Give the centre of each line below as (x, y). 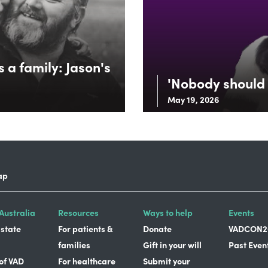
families (74, 244)
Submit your (167, 261)
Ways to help (168, 212)
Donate (157, 228)
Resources (78, 212)
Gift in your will (172, 244)
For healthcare (86, 261)
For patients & (85, 228)
